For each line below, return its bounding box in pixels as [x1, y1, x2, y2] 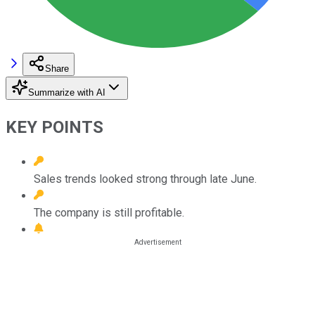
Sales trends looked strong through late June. [34, 172, 257, 186]
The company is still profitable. [34, 205, 184, 219]
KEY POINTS [6, 117, 103, 137]
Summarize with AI [28, 86, 105, 98]
